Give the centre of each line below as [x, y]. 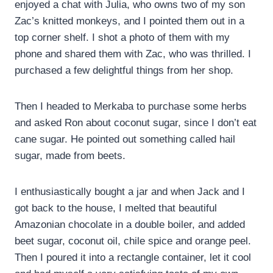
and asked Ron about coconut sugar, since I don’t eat [136, 123]
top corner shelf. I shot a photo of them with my [122, 38]
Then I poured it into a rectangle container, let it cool [133, 258]
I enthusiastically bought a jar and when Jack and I [130, 192]
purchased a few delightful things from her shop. [124, 71]
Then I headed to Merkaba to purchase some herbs [131, 107]
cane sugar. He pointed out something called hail [125, 140]
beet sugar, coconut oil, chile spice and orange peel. [133, 241]
